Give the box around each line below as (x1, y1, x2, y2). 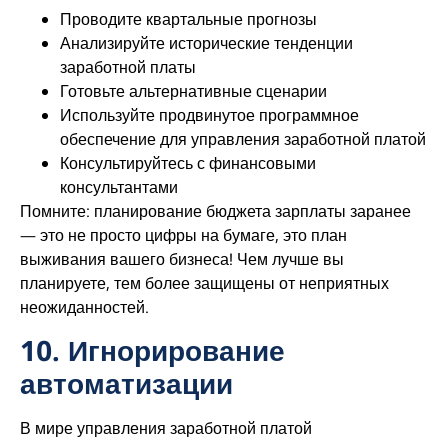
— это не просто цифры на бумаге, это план (20, 224, 347, 247)
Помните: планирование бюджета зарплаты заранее (20, 200, 411, 223)
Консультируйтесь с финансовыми (60, 152, 316, 175)
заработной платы (60, 56, 196, 79)
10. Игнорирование (20, 330, 285, 369)
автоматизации (20, 363, 233, 402)
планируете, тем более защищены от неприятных (20, 272, 389, 295)
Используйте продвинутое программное (60, 104, 359, 127)
